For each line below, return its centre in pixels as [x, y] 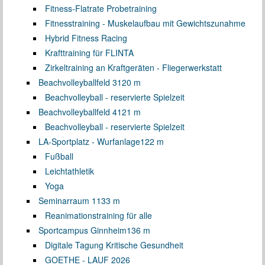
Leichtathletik [70, 171]
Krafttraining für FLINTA [89, 52]
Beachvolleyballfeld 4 [78, 112]
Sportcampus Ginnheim [83, 230]
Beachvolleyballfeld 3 [78, 82]
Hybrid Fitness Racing [86, 38]
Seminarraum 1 [67, 200]
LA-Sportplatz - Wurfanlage [89, 141]
